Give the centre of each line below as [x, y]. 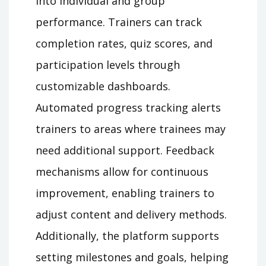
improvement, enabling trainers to [125, 193]
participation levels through [108, 65]
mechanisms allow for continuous [122, 172]
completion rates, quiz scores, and [124, 44]
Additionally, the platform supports [127, 236]
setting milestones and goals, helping [132, 257]
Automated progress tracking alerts [128, 108]
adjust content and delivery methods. [131, 215]
